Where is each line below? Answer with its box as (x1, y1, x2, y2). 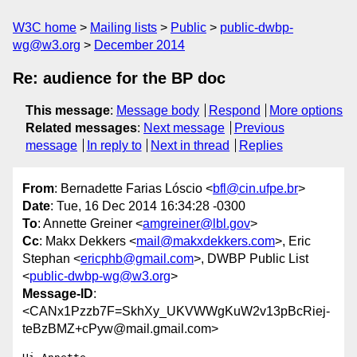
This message (25, 104, 110, 117)
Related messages (25, 121, 137, 135)
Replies (238, 139, 283, 152)
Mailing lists (90, 21, 157, 34)
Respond (208, 104, 261, 117)
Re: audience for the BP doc (13, 69, 226, 87)
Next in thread (151, 139, 230, 152)
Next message (143, 121, 225, 135)
